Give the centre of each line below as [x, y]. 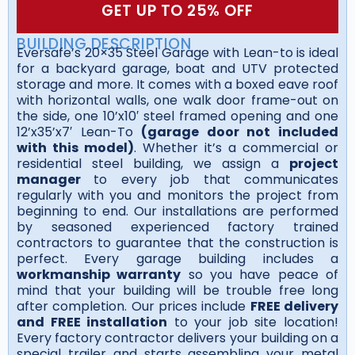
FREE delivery [294, 306]
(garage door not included [240, 132]
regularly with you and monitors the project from [177, 195]
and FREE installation [92, 322]
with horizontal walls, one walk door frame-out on [177, 100]
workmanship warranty [99, 274]
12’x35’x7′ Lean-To [79, 132]
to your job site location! [253, 322]
